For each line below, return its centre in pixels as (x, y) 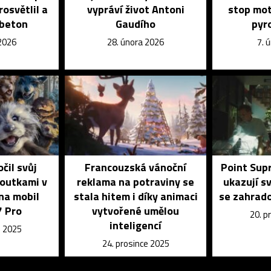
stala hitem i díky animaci (135, 196)
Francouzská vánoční (136, 167)
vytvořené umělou (136, 211)
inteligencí (136, 225)
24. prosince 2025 (135, 243)
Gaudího (136, 24)
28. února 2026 (136, 42)
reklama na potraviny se (136, 181)
